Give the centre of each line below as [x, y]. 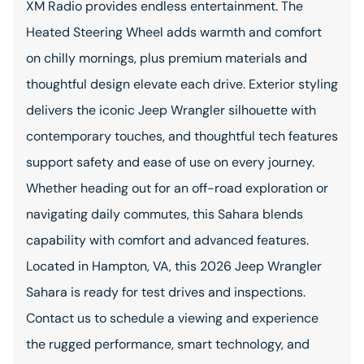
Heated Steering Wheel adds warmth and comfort [174, 32]
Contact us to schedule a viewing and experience [172, 318]
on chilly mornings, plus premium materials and [167, 58]
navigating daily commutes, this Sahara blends [165, 214]
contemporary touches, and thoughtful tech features [182, 136]
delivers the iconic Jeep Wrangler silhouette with [171, 110]
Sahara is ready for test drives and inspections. [166, 292]
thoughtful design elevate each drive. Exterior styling [182, 84]
